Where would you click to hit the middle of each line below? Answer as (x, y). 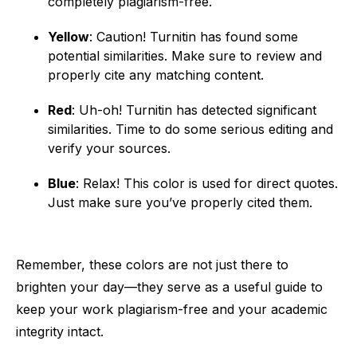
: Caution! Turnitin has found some (194, 37)
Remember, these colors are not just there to (152, 265)
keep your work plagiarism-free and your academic (172, 309)
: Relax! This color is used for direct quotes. (207, 183)
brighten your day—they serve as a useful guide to (169, 287)
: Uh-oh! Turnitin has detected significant (194, 110)
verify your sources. (109, 148)
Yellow (69, 37)
